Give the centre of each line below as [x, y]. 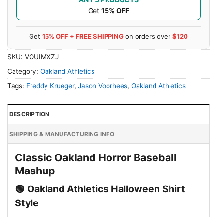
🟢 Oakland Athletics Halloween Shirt [100, 189]
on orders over [148, 36]
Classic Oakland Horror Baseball [96, 157]
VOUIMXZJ [42, 56]
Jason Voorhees [103, 85]
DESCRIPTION [30, 114]
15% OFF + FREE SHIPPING [83, 36]
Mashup [35, 170]
